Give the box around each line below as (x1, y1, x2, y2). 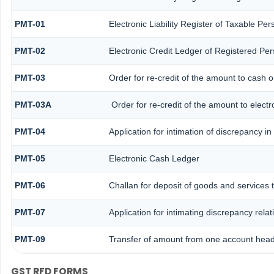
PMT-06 (14, 180, 45, 191)
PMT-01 (14, 19, 45, 29)
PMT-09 (14, 234, 45, 245)
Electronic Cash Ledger (108, 154, 199, 164)
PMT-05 (14, 154, 45, 164)
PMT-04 (14, 127, 45, 137)
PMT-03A (14, 100, 51, 110)
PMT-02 (14, 46, 45, 56)
